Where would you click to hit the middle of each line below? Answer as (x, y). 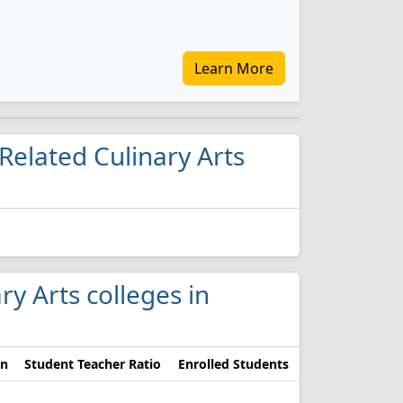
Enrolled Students (233, 364)
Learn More (234, 68)
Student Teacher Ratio (93, 364)
